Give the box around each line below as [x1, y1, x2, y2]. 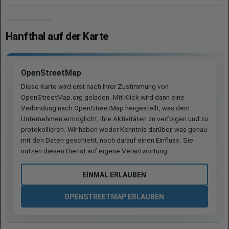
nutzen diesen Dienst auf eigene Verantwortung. [21, 147, 169, 155]
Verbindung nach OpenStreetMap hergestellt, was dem [21, 104, 190, 112]
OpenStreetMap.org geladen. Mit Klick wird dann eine [21, 94, 185, 101]
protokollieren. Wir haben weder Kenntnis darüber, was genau [21, 126, 207, 133]
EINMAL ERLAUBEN [82, 170, 147, 179]
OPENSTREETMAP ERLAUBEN [64, 192, 165, 201]
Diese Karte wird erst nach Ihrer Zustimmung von [21, 83, 169, 90]
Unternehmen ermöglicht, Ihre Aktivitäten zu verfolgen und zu [21, 115, 208, 123]
